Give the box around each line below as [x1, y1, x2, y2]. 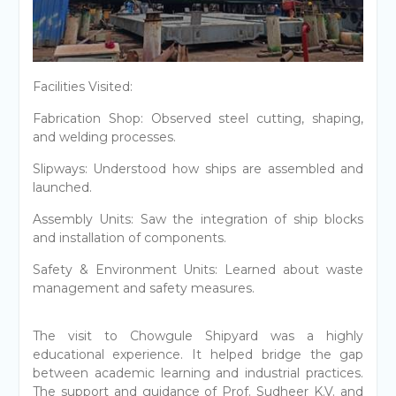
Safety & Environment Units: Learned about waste [32, 261, 364, 278]
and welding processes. [32, 128, 176, 145]
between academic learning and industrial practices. [32, 364, 364, 381]
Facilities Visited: [32, 78, 133, 95]
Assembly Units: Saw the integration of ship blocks [32, 210, 364, 227]
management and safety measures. [32, 279, 255, 296]
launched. [32, 179, 92, 195]
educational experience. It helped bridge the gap [32, 346, 364, 362]
